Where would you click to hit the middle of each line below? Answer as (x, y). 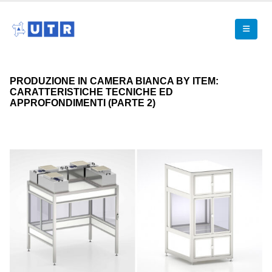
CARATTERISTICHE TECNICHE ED (91, 92)
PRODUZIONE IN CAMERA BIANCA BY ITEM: (114, 81)
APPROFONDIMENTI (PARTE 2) (83, 103)
